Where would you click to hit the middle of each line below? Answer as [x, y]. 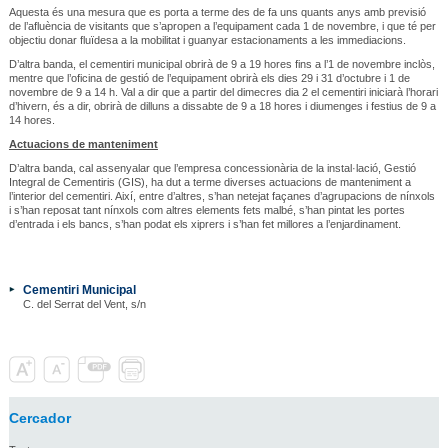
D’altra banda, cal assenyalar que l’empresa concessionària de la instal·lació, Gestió [212, 167]
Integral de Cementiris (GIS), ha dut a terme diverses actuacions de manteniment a [209, 181]
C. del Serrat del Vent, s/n [84, 303]
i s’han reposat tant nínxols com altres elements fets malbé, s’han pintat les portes [206, 209]
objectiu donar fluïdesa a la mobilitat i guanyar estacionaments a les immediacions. [207, 39]
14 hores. [31, 119]
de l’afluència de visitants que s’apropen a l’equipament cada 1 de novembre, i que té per [222, 25]
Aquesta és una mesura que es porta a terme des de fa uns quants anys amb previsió [217, 11]
